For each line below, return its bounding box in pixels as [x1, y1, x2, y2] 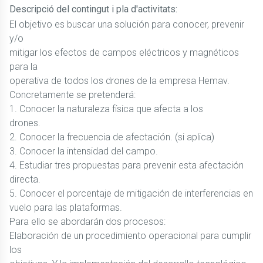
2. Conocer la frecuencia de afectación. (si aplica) [9, 131, 214, 143]
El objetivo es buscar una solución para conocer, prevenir [9, 19, 244, 30]
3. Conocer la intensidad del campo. [9, 146, 158, 157]
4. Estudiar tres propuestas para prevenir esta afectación [9, 160, 244, 171]
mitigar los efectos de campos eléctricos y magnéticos [9, 47, 239, 58]
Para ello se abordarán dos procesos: [9, 216, 166, 227]
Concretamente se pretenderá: [9, 89, 136, 100]
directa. [9, 174, 41, 185]
